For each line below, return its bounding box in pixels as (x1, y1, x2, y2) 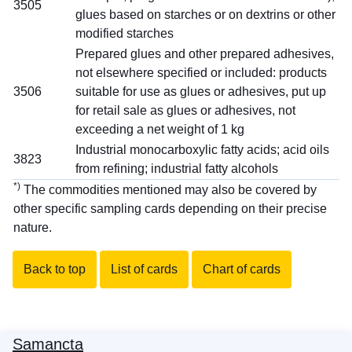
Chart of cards (203, 262, 280, 276)
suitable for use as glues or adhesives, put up (75, 84, 326, 98)
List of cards (111, 262, 178, 276)
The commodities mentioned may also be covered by (20, 182, 317, 196)
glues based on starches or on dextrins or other (75, 7, 335, 21)
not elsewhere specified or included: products (75, 65, 327, 79)
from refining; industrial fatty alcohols (75, 161, 278, 175)
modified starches (75, 26, 174, 40)
